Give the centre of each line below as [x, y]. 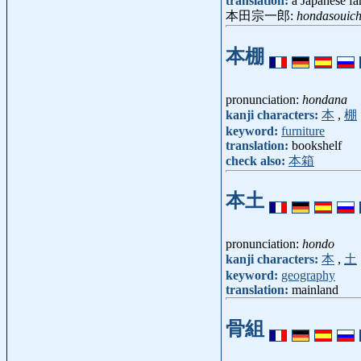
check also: [257, 160]
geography [308, 276]
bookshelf [317, 145]
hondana [325, 99]
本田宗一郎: [261, 15]
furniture [303, 131]
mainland [315, 290]
